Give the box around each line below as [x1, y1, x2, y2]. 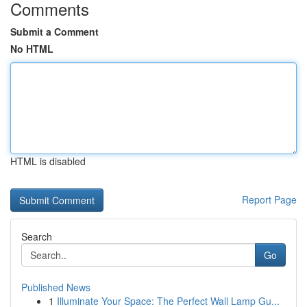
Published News [21, 280, 90, 294]
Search [21, 230, 52, 243]
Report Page [242, 193, 297, 206]
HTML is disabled [10, 154, 86, 168]
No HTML [10, 42, 53, 56]
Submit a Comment [10, 25, 99, 38]
